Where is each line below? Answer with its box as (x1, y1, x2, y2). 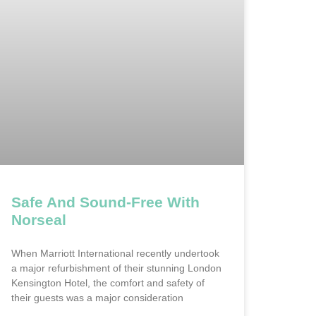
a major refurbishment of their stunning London (11, 262, 221, 274)
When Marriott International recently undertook (11, 248, 219, 260)
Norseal (11, 212, 66, 229)
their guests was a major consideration (11, 292, 183, 304)
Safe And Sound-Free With (11, 194, 200, 211)
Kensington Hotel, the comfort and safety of (11, 277, 205, 289)
